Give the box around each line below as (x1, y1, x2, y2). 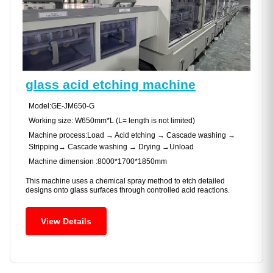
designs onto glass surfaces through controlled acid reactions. (26, 186, 230, 195)
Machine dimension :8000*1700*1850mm (29, 157, 167, 166)
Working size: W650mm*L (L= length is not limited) (29, 116, 195, 126)
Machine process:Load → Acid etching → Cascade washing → (29, 131, 235, 140)
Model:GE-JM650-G (29, 102, 94, 111)
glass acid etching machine (26, 77, 196, 92)
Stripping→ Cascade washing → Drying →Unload (29, 143, 194, 152)
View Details (41, 216, 91, 227)
